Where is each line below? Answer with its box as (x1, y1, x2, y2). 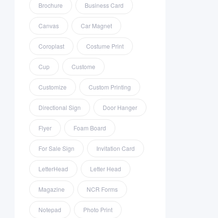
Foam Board (73, 124, 106, 132)
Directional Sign (38, 103, 81, 112)
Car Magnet (81, 21, 112, 30)
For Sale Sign (38, 144, 74, 153)
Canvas (38, 21, 59, 30)
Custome (72, 62, 95, 71)
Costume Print (86, 42, 124, 51)
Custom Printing (89, 83, 131, 91)
